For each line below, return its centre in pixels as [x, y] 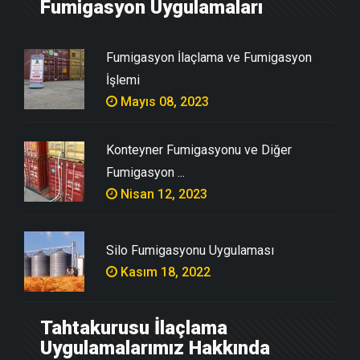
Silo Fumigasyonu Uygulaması [190, 250]
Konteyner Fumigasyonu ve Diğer [199, 149]
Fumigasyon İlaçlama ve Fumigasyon [209, 57]
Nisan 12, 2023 [162, 194]
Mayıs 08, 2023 [163, 101]
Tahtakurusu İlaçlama [134, 327]
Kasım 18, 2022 [164, 272]
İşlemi [123, 80]
